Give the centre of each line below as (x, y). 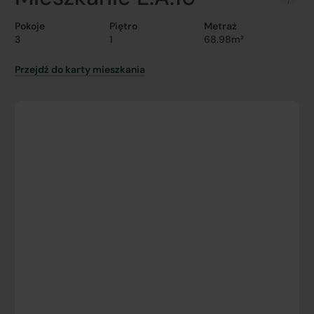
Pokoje (29, 26)
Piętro (124, 26)
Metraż (221, 26)
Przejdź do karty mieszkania (80, 69)
